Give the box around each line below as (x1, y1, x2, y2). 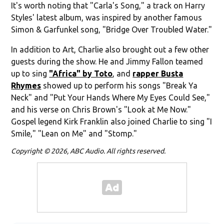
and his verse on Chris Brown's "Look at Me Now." (11, 104, 193, 114)
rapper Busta (132, 68, 183, 78)
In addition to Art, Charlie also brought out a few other (11, 44, 209, 54)
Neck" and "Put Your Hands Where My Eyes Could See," (11, 92, 210, 102)
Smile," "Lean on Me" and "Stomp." (11, 128, 137, 138)
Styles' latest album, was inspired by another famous (11, 12, 202, 22)
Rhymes (11, 80, 41, 90)
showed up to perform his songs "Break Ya (41, 80, 198, 90)
